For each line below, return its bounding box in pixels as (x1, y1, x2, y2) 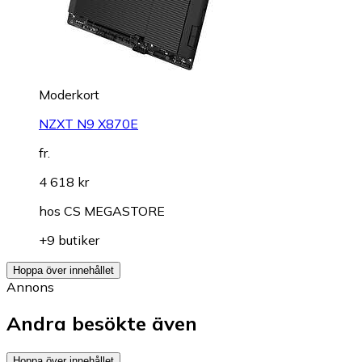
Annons (6, 278, 54, 295)
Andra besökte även (6, 310, 197, 335)
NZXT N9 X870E (39, 115, 138, 132)
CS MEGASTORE (64, 202, 165, 219)
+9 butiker (39, 231, 99, 248)
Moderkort (39, 86, 99, 103)
